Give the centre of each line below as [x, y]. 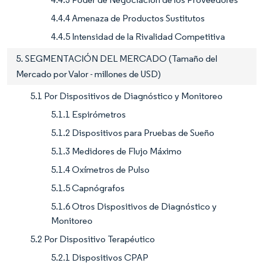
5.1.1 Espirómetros [88, 114]
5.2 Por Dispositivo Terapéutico [93, 239]
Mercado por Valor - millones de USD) [88, 74]
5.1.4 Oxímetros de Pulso [100, 169]
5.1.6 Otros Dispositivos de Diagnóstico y [134, 206]
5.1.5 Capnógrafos [88, 188]
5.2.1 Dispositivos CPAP [100, 257]
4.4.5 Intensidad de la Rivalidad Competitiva [138, 36]
